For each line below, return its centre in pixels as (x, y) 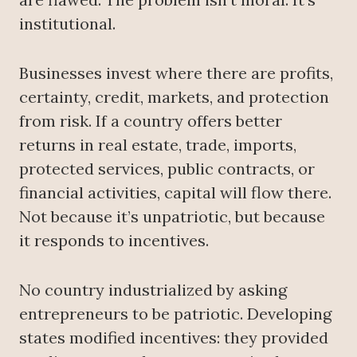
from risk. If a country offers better (151, 121)
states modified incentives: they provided (174, 338)
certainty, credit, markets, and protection (174, 97)
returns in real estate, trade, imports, (158, 145)
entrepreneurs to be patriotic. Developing (175, 314)
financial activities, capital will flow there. (175, 193)
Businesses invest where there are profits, (176, 73)
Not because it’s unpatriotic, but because (172, 217)
